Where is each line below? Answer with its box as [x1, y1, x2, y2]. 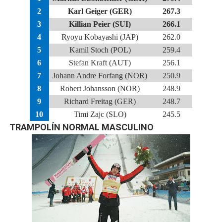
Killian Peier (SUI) [69, 20, 131, 28]
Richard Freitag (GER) [64, 97, 136, 106]
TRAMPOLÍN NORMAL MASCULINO [9, 122, 154, 132]
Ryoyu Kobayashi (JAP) [61, 33, 139, 41]
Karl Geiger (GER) [68, 7, 132, 15]
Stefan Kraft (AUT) [69, 58, 131, 67]
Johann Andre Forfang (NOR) [53, 71, 148, 80]
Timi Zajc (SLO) [73, 110, 126, 118]
